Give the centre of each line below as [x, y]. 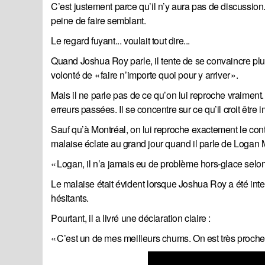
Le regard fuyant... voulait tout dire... [120, 41]
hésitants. [70, 198]
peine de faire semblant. [98, 21]
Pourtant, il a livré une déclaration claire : [131, 218]
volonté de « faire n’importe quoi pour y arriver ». [145, 75]
